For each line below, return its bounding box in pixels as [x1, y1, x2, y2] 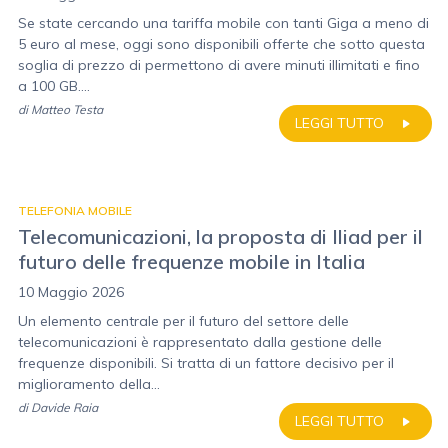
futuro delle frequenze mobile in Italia [18, 249, 365, 274]
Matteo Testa [31, 102, 103, 117]
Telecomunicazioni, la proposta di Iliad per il [18, 224, 423, 249]
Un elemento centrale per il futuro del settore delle [18, 312, 349, 330]
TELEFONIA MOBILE [18, 203, 132, 218]
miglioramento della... [18, 375, 160, 393]
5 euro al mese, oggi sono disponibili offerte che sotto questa [18, 35, 425, 53]
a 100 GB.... [18, 77, 90, 95]
